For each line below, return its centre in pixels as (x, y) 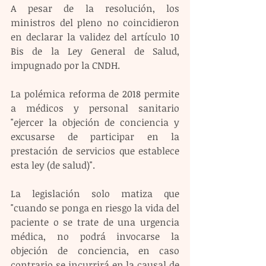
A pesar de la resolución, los (95, 8)
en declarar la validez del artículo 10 (95, 37)
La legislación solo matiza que (95, 193)
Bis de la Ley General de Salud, (95, 51)
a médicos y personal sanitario (95, 108)
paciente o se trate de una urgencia (95, 222)
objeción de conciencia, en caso (95, 250)
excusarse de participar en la (95, 136)
